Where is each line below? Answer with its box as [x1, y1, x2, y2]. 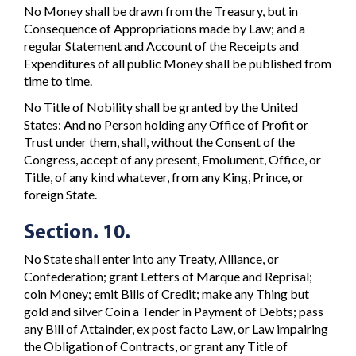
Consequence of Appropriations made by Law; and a [24, 21, 305, 37]
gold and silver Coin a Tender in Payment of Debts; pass [24, 304, 323, 319]
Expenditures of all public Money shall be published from [24, 56, 331, 72]
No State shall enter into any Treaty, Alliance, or [24, 251, 279, 267]
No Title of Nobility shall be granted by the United [24, 99, 298, 114]
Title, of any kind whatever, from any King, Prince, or [24, 168, 304, 184]
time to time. [24, 73, 92, 89]
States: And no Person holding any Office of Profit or [24, 116, 308, 132]
